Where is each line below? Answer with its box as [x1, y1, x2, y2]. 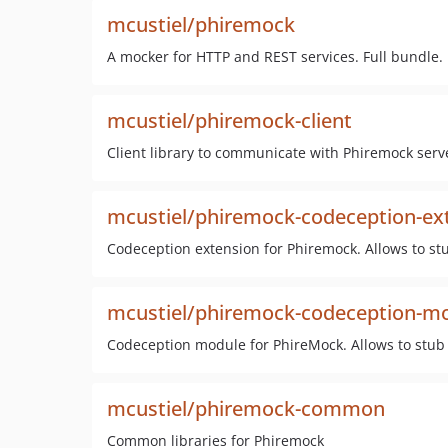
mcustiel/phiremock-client [107, 107, 352, 134]
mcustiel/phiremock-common [107, 395, 385, 422]
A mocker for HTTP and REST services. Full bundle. [107, 47, 443, 66]
